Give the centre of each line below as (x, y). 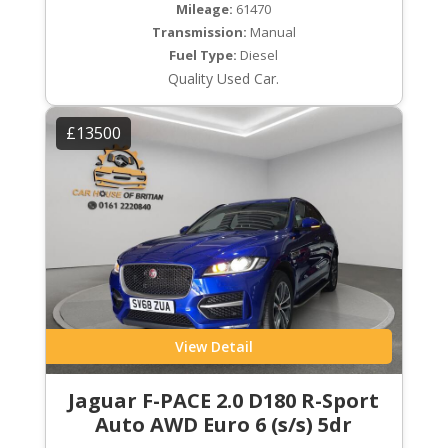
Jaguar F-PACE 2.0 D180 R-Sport (224, 400)
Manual (271, 31)
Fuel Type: (203, 54)
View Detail (213, 346)
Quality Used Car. (224, 78)
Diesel (258, 54)
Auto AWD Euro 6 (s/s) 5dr (224, 424)
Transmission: (199, 31)
